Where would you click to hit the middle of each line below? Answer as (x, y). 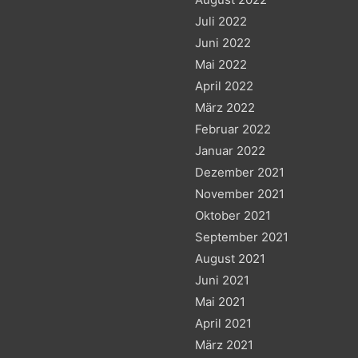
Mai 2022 (221, 64)
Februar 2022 (233, 129)
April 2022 (224, 86)
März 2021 (224, 344)
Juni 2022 (223, 42)
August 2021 (230, 258)
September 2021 (242, 237)
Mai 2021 (220, 301)
